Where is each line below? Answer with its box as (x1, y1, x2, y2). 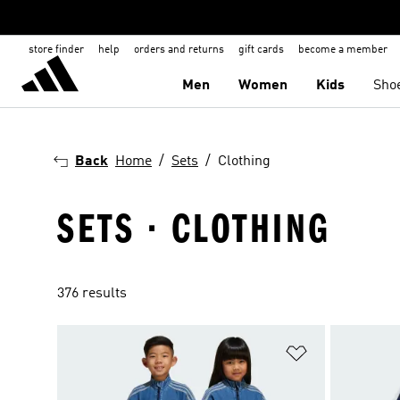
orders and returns (134, 45, 224, 55)
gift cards (238, 45, 284, 55)
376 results (57, 287, 127, 301)
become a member (298, 45, 387, 55)
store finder (29, 45, 84, 55)
